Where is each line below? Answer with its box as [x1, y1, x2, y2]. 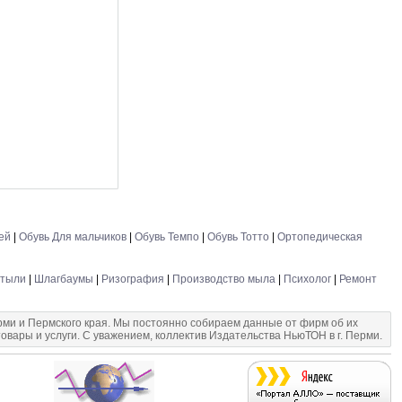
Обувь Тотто [207, 231, 269, 243]
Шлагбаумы [34, 273, 93, 285]
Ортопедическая [277, 231, 363, 243]
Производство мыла [172, 273, 275, 285]
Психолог [284, 273, 331, 285]
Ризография [101, 273, 164, 285]
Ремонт [339, 273, 377, 285]
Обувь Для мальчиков [19, 231, 127, 243]
